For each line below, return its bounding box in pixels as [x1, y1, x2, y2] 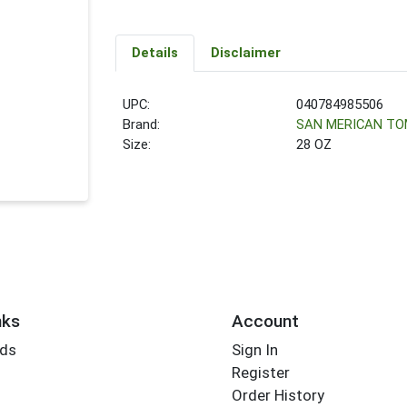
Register [231, 363, 290, 382]
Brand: [123, 116, 161, 134]
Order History [231, 386, 324, 405]
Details [131, 45, 178, 62]
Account [231, 310, 299, 332]
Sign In [231, 341, 278, 360]
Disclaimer [210, 45, 281, 62]
